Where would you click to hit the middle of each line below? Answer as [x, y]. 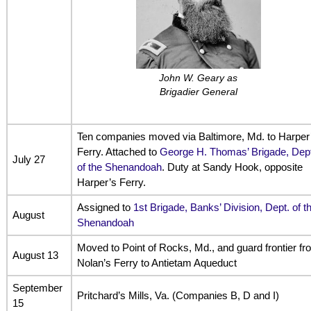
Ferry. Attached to [118, 151]
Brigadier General [198, 92]
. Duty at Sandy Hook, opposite [232, 167]
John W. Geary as [199, 78]
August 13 [35, 255]
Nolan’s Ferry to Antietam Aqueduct [157, 262]
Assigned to [105, 207]
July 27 [28, 159]
